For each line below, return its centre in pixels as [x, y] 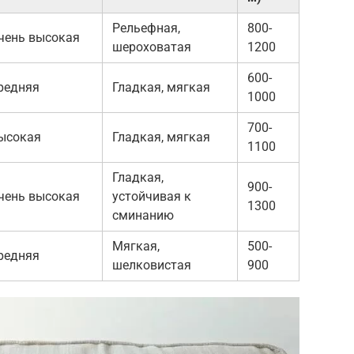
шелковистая [152, 265]
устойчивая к [152, 196]
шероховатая [152, 47]
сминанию [143, 215]
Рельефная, [146, 28]
